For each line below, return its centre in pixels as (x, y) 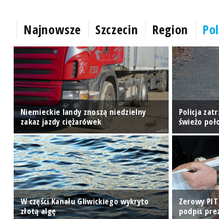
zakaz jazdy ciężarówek (61, 121)
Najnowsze (53, 30)
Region (170, 30)
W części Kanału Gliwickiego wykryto (85, 201)
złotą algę (38, 211)
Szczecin (117, 30)
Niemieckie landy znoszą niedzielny (83, 111)
